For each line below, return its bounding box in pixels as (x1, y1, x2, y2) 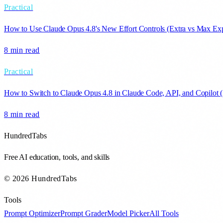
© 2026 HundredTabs (4, 174, 77, 183)
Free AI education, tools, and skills (4, 152, 110, 161)
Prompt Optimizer (4, 209, 60, 218)
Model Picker (107, 209, 149, 218)
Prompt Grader (60, 209, 107, 218)
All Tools (149, 209, 179, 218)
